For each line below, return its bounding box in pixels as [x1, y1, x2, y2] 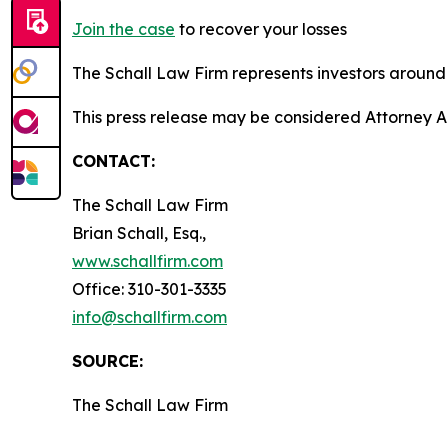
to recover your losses [175, 18, 347, 39]
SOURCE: [72, 350, 143, 371]
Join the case [72, 18, 175, 39]
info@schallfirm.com [72, 306, 227, 327]
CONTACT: [72, 150, 155, 171]
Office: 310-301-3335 [72, 278, 227, 299]
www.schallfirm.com [72, 250, 223, 271]
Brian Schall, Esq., [72, 222, 206, 243]
